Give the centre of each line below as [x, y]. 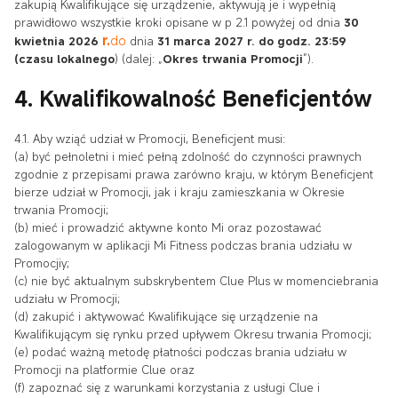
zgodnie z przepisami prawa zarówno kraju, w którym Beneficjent [194, 174]
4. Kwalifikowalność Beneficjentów [193, 98]
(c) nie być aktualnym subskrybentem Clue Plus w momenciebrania [196, 280]
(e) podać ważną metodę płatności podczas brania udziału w [180, 351]
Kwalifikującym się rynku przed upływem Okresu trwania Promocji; [193, 334]
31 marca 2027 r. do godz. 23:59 [252, 40]
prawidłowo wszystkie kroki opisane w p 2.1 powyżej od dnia [179, 22]
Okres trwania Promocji [233, 58]
